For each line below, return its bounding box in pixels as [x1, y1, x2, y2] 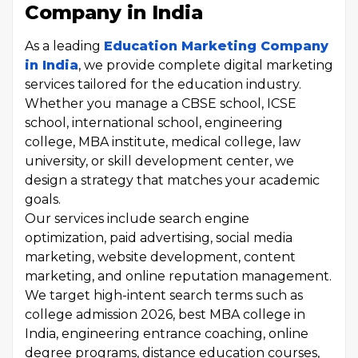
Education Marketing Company [104, 38, 328, 54]
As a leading [25, 38, 104, 54]
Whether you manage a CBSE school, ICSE [25, 96, 296, 111]
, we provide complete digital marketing [78, 58, 333, 73]
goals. [25, 192, 61, 207]
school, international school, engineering [25, 115, 283, 130]
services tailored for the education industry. [25, 77, 301, 92]
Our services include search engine [25, 211, 249, 226]
